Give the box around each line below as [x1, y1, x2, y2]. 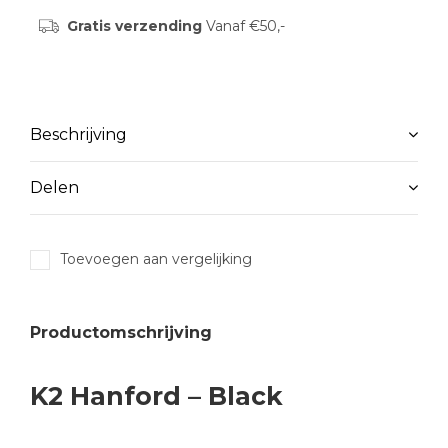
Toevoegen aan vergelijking [60, 250, 252, 268]
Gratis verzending [66, 17, 202, 35]
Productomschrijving [30, 323, 212, 342]
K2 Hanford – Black [30, 381, 283, 411]
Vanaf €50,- [201, 17, 285, 35]
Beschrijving [30, 125, 127, 144]
